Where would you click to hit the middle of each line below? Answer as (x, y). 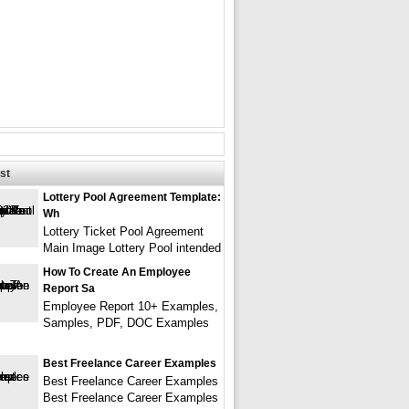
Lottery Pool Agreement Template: (132, 197)
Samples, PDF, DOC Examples (126, 323)
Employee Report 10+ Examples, (131, 306)
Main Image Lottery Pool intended (132, 248)
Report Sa (69, 288)
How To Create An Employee (117, 272)
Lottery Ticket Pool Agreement (123, 231)
